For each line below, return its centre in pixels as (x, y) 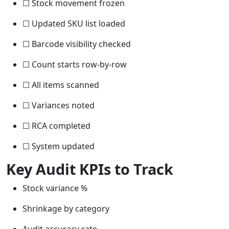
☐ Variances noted (59, 106)
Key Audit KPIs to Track (90, 169)
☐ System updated (59, 146)
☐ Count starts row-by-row (75, 65)
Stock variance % (55, 188)
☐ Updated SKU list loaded (74, 24)
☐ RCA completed (56, 126)
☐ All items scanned (61, 85)
